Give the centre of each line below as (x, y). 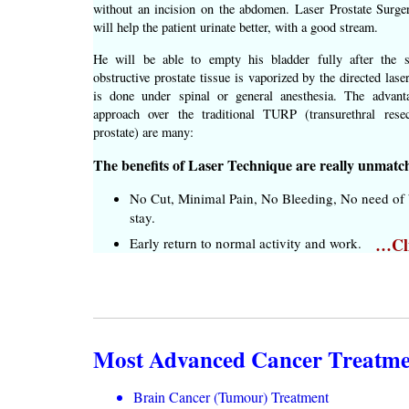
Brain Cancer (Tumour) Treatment (231, 396)
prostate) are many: (143, 132)
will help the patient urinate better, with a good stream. (236, 27)
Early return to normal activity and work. (246, 243)
